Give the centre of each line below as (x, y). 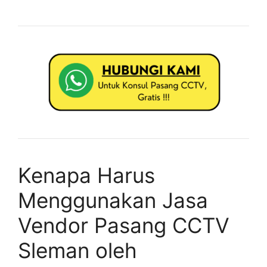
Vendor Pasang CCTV (124, 225)
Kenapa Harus (86, 175)
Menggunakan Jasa (113, 200)
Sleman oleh (77, 250)
